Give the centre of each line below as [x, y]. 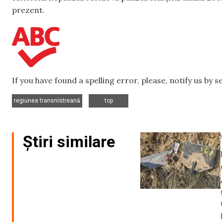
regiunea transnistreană [47, 100]
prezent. [28, 10]
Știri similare [69, 141]
